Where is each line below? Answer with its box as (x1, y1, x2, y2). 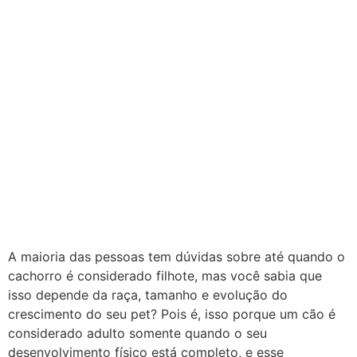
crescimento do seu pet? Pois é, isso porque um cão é (8, 306, 335, 323)
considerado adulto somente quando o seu (8, 325, 267, 342)
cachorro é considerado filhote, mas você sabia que (8, 268, 322, 284)
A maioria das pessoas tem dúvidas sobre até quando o (8, 249, 345, 265)
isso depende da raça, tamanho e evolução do (8, 287, 288, 304)
